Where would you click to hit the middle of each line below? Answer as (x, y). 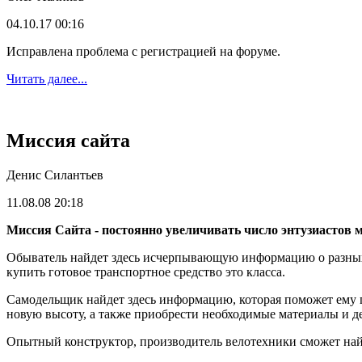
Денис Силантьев (55, 175)
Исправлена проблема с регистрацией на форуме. (143, 52)
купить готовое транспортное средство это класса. (146, 272)
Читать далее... (47, 79)
